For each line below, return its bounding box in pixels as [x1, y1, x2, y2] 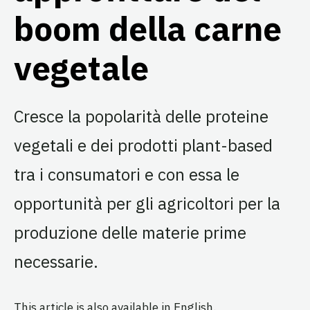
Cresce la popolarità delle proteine [14, 104, 268, 127]
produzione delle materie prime [14, 221, 246, 244]
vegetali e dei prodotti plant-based [14, 134, 273, 156]
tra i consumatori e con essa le [14, 163, 239, 185]
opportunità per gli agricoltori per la [14, 192, 280, 215]
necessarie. [14, 250, 98, 273]
